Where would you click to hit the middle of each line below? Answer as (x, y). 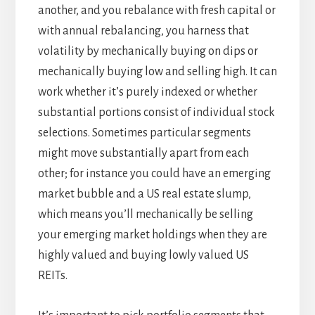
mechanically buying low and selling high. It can (157, 72)
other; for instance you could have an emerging (154, 174)
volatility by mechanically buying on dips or (148, 52)
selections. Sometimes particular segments (144, 133)
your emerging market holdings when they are (152, 235)
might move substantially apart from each (143, 154)
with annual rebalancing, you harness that (143, 31)
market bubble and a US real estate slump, (144, 194)
